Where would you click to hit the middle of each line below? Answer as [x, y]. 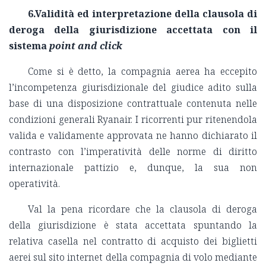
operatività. [34, 184]
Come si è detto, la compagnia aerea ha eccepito [142, 72]
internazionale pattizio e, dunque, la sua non [133, 168]
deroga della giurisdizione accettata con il [133, 30]
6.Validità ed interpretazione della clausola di [142, 14]
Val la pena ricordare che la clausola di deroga [142, 209]
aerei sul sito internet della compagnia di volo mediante [133, 257]
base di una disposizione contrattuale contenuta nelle [133, 104]
